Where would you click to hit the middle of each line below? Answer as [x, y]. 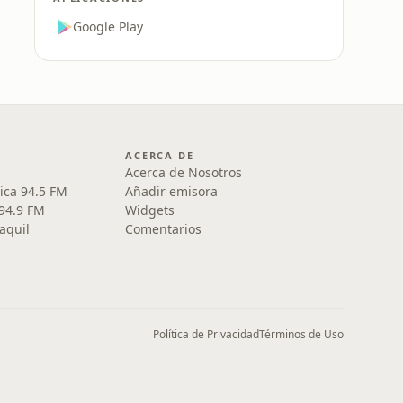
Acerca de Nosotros [184, 172]
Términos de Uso [301, 334]
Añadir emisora [172, 191]
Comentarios [164, 229]
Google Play [108, 27]
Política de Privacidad [206, 334]
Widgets [150, 210]
